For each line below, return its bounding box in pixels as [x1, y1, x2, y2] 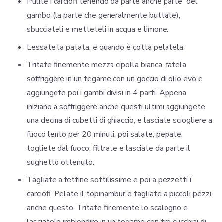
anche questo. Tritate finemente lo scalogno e [27, 202, 188, 213]
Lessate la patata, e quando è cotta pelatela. [27, 41, 185, 53]
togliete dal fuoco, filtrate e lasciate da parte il [27, 142, 190, 154]
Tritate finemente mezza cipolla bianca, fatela [27, 59, 186, 70]
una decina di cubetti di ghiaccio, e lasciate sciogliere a [27, 114, 212, 126]
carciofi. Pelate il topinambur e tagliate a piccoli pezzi [27, 188, 211, 199]
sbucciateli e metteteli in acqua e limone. [27, 23, 168, 35]
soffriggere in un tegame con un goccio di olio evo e [27, 73, 203, 84]
